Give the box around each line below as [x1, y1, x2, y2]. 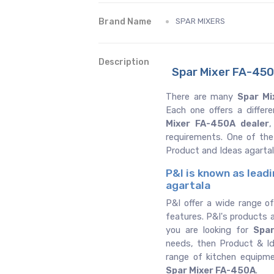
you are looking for [166, 224, 254, 235]
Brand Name [98, 17, 152, 27]
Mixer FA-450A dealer [166, 118, 269, 129]
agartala [166, 179, 211, 191]
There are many [166, 91, 238, 102]
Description [98, 57, 150, 67]
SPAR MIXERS [176, 17, 226, 26]
